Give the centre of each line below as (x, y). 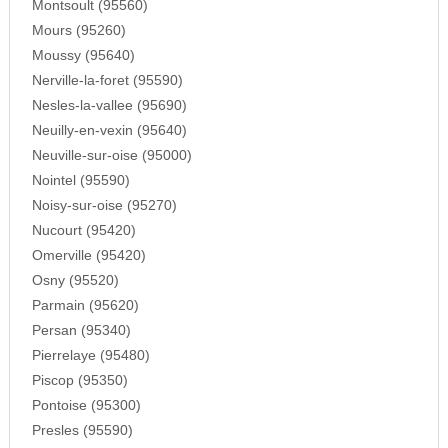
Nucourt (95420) (83, 231)
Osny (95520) (75, 281)
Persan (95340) (81, 331)
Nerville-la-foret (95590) (107, 81)
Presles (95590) (82, 431)
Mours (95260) (78, 31)
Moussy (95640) (83, 56)
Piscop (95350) (79, 381)
